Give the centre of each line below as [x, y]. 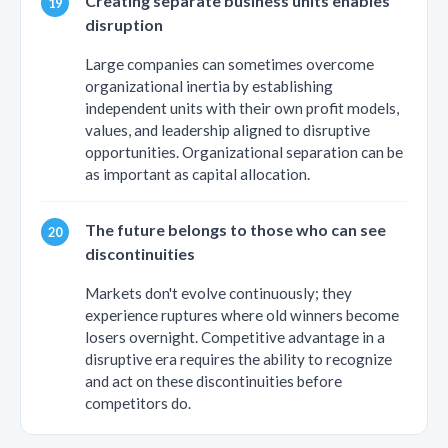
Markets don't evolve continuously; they [218, 292]
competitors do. [138, 402]
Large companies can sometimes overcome [229, 63]
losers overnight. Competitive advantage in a [235, 336]
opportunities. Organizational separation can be [244, 151]
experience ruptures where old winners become [242, 314]
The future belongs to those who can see [235, 229]
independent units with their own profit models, [242, 107]
